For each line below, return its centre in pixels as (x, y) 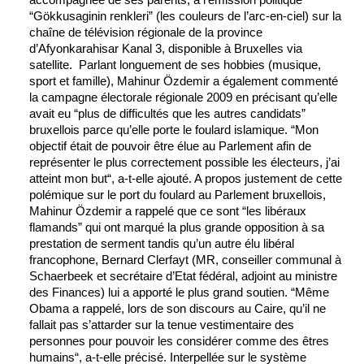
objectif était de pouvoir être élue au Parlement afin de (170, 146)
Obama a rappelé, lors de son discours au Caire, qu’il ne (178, 309)
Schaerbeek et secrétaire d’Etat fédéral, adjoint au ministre (183, 276)
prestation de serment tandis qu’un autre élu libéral (162, 244)
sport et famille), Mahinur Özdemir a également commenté (184, 81)
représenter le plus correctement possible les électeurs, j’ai (184, 162)
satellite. (52, 65)
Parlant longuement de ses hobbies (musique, (200, 65)
